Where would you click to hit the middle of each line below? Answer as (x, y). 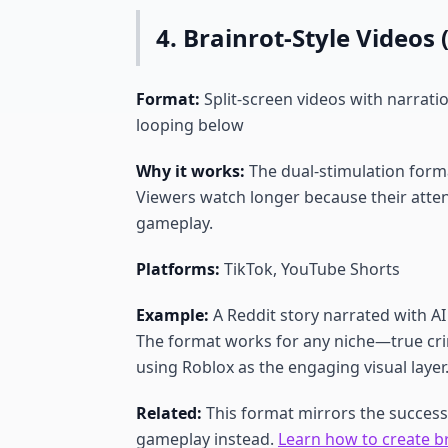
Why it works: (190, 171)
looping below (190, 125)
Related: (169, 413)
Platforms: (178, 269)
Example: (172, 315)
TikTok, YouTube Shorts (310, 269)
